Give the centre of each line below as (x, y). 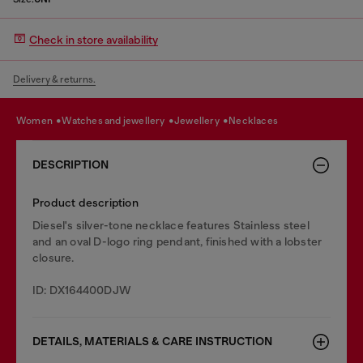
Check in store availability (94, 39)
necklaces (257, 120)
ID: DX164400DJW (82, 290)
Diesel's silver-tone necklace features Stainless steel (171, 225)
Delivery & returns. (54, 79)
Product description (85, 203)
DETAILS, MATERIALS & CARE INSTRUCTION (152, 342)
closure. (53, 258)
